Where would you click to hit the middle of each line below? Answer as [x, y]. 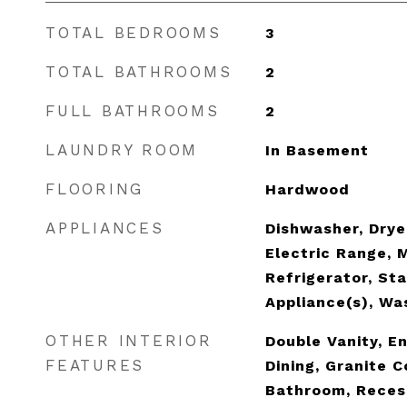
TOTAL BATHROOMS [139, 72]
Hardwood [307, 189]
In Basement [317, 150]
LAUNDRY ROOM [122, 150]
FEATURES [95, 365]
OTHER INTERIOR [129, 341]
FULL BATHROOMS [133, 111]
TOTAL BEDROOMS [134, 33]
